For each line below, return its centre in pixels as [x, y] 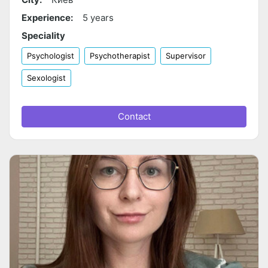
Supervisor [186, 56]
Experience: [47, 18]
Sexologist [46, 78]
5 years [98, 18]
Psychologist [51, 56]
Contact [134, 117]
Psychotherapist [120, 56]
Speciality [43, 36]
